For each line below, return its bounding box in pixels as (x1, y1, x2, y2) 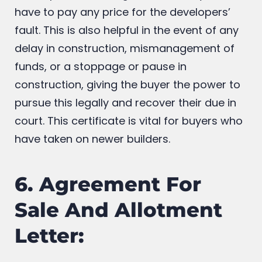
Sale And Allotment (15, 230, 222, 255)
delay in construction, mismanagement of (15, 73, 235, 88)
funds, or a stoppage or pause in (15, 91, 187, 106)
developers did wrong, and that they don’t (15, 19, 235, 34)
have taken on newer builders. (15, 164, 173, 179)
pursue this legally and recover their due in (15, 127, 236, 143)
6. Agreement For (15, 204, 201, 229)
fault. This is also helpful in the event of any (15, 55, 239, 70)
